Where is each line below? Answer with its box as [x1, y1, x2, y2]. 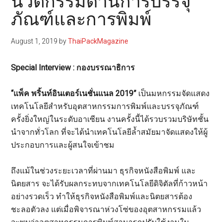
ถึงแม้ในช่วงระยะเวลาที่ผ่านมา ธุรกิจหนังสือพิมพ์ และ [11, 166, 196, 176]
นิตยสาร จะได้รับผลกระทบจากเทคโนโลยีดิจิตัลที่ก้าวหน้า [11, 179, 208, 189]
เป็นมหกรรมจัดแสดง [138, 89, 210, 99]
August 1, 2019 [11, 37, 58, 46]
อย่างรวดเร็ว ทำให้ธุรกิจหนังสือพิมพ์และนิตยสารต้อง [11, 192, 193, 202]
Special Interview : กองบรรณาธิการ [11, 63, 135, 73]
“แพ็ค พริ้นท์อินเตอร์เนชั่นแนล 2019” [11, 89, 139, 99]
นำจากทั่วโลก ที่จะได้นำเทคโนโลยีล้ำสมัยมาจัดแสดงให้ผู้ [11, 127, 208, 137]
